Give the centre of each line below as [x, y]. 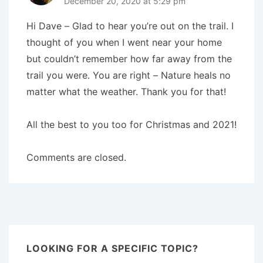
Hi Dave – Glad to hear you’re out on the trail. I [130, 26]
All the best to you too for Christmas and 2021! [131, 125]
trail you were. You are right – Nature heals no [129, 75]
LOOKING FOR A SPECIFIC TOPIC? [112, 249]
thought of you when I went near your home [124, 43]
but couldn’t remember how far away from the [129, 59]
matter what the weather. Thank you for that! [126, 92]
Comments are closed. [76, 158]
